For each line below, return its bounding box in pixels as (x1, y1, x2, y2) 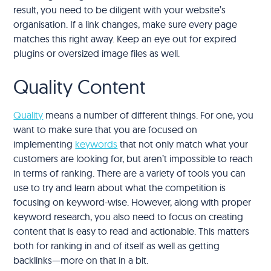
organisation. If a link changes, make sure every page (13, 18, 238, 30)
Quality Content (13, 74, 146, 99)
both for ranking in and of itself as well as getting (13, 239, 220, 252)
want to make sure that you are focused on (13, 123, 198, 135)
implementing (13, 137, 76, 150)
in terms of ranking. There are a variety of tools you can (13, 166, 246, 179)
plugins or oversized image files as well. (13, 47, 180, 59)
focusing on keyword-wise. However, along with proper (13, 195, 252, 208)
